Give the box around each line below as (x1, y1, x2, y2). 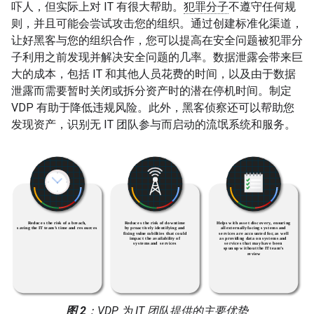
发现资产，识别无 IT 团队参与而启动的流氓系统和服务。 (11, 117, 296, 131)
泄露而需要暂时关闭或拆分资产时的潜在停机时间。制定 (11, 83, 292, 97)
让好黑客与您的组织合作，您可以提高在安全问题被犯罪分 (11, 33, 303, 47)
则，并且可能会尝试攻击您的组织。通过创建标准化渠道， (11, 16, 303, 30)
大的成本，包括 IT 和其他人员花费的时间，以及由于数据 (11, 67, 296, 81)
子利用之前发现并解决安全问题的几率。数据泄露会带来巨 (11, 50, 303, 64)
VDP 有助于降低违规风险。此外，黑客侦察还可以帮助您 (11, 100, 294, 114)
